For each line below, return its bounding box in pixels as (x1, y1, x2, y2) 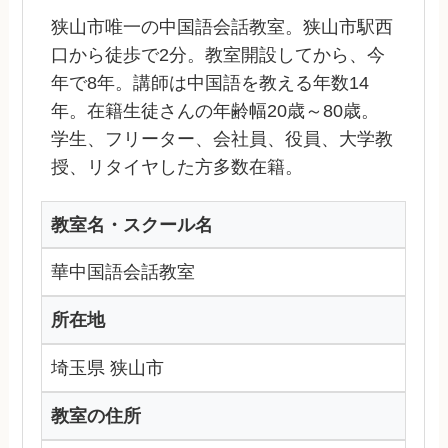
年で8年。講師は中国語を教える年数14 (51, 72, 370, 93)
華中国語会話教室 (51, 262, 196, 283)
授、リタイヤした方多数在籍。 (51, 156, 304, 177)
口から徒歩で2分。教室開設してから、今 (51, 44, 386, 65)
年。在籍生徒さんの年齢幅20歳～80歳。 (51, 100, 380, 121)
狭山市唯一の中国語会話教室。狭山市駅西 (51, 16, 394, 37)
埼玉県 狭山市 (51, 358, 165, 379)
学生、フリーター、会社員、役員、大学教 (51, 128, 394, 149)
